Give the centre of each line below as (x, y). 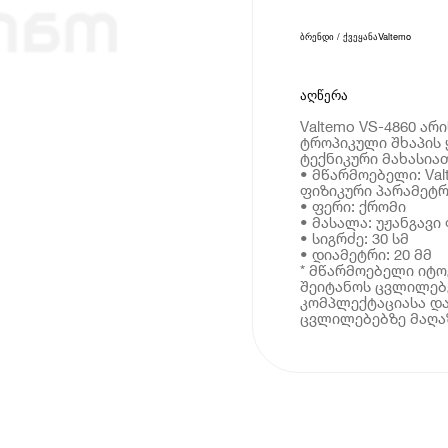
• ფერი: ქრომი (352, 205)
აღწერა (323, 95)
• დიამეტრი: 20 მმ (365, 253)
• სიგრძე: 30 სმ (354, 237)
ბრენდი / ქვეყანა (338, 36)
